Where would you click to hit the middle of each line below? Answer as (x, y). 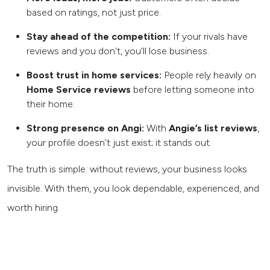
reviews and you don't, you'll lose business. (118, 51)
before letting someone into (193, 89)
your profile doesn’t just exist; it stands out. (119, 143)
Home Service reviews (79, 89)
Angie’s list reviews (213, 128)
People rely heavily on (210, 75)
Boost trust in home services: (95, 75)
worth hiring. (33, 208)
